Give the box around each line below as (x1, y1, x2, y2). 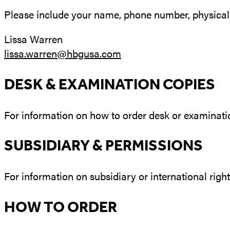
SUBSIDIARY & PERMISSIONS (4, 136, 203, 155)
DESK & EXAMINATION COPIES (4, 74, 215, 93)
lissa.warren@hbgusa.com (4, 45, 121, 61)
